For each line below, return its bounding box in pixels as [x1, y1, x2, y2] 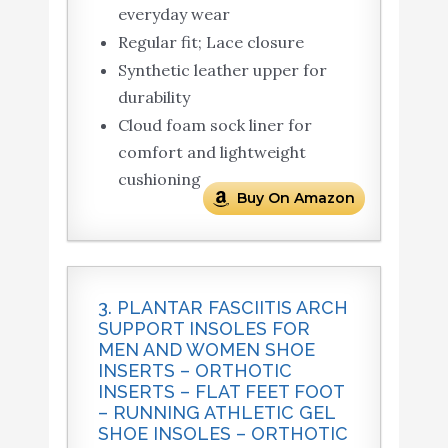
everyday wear [117, 3, 230, 24]
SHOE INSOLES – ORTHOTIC [97, 422, 348, 444]
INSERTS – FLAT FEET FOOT [97, 380, 344, 402]
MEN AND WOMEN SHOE [97, 338, 315, 360]
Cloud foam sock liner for [117, 114, 312, 135]
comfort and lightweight [117, 141, 306, 162]
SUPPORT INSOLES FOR [97, 317, 310, 339]
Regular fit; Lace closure [117, 31, 304, 52]
